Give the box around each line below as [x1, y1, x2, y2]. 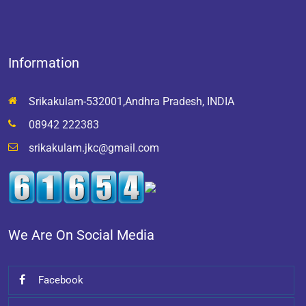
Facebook [36, 274, 83, 287]
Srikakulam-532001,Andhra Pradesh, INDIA [29, 95, 234, 109]
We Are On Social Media [8, 227, 154, 244]
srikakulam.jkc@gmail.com [29, 141, 159, 155]
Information [8, 55, 79, 72]
